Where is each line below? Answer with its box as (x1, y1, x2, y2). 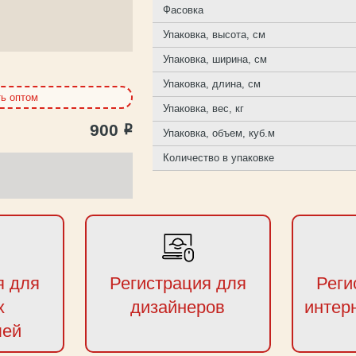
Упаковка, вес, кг (163, 103, 245, 114)
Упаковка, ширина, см (163, 53, 268, 65)
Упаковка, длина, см (163, 78, 261, 90)
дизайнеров (130, 297, 226, 317)
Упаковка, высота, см (163, 29, 266, 41)
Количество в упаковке (163, 152, 275, 164)
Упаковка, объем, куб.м (163, 127, 276, 139)
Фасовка (163, 4, 204, 16)
